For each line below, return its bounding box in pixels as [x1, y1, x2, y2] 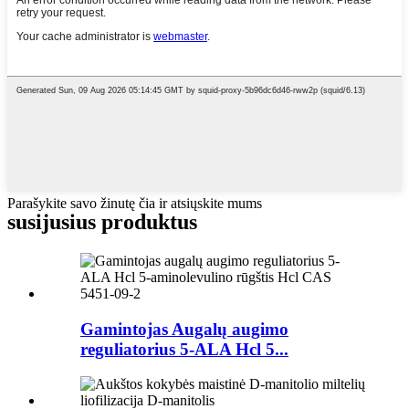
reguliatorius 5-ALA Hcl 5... [80, 339, 288, 359]
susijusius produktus [7, 209, 197, 234]
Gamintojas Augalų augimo [80, 319, 288, 339]
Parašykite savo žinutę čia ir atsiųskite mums [7, 195, 262, 212]
